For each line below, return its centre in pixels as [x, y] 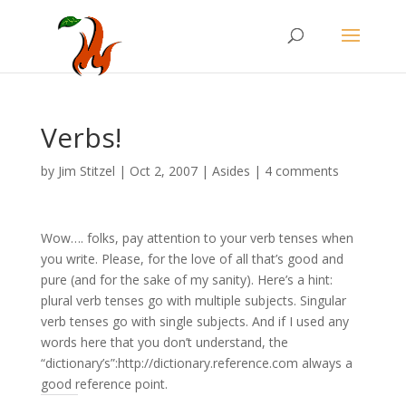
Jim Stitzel [86, 171]
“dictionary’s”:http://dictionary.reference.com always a [196, 363]
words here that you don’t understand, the [164, 342]
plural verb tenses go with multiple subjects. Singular [193, 300]
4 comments [301, 171]
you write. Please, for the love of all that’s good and [192, 259]
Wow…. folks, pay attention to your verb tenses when [197, 238]
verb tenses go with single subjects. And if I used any [194, 321]
